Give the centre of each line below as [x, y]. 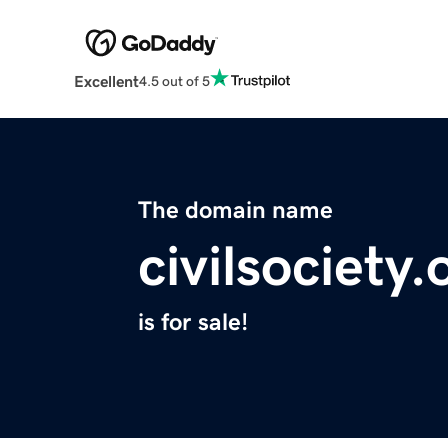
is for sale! [193, 322]
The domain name [235, 210]
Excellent [106, 81]
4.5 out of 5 [174, 80]
